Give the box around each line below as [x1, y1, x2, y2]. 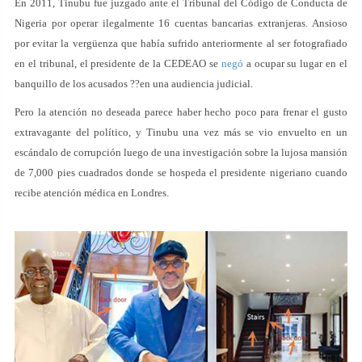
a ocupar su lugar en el [242, 57, 348, 70]
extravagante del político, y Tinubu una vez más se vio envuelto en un [15, 126, 347, 139]
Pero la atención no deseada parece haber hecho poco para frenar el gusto [15, 106, 347, 119]
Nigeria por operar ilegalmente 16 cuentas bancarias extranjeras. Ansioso [15, 17, 347, 30]
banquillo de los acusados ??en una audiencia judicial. [15, 78, 253, 90]
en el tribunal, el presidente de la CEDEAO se [15, 57, 221, 70]
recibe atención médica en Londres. [15, 187, 169, 200]
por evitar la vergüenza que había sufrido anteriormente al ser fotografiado [15, 37, 347, 50]
